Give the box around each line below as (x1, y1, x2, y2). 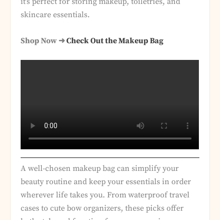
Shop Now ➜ (21, 35, 67, 46)
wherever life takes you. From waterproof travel (21, 190, 190, 200)
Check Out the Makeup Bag (66, 35, 164, 46)
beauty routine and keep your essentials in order (21, 176, 192, 187)
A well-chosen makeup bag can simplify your (21, 163, 179, 173)
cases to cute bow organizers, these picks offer (21, 203, 184, 213)
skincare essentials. (21, 10, 90, 20)
